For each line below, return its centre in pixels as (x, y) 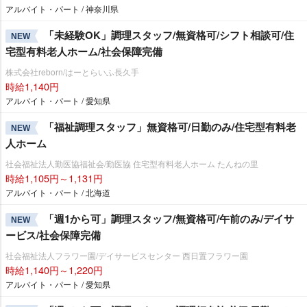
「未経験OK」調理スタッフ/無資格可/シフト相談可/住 (169, 35)
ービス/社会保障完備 (53, 235)
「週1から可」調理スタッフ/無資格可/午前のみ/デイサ (169, 218)
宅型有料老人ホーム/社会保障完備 (84, 51)
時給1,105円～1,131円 (54, 177)
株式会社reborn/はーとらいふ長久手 (72, 71)
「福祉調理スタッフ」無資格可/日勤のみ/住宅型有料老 (170, 126)
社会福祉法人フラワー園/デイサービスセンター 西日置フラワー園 (127, 255)
